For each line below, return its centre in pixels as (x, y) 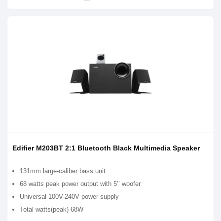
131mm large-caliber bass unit (63, 171)
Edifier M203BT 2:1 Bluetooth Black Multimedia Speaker (106, 148)
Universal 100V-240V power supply (69, 197)
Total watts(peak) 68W (52, 209)
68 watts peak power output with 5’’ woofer (80, 184)
